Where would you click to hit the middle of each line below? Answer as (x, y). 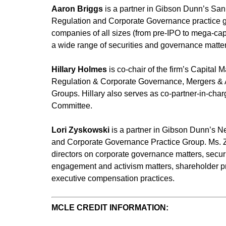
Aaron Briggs (77, 9)
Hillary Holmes (79, 69)
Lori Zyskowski (80, 130)
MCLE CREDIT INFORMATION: (110, 208)
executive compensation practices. (113, 178)
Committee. (72, 106)
